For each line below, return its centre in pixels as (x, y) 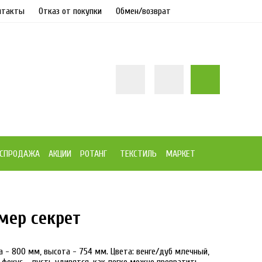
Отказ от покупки (70, 11)
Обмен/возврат (143, 11)
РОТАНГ (93, 154)
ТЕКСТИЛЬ (139, 154)
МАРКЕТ (181, 154)
